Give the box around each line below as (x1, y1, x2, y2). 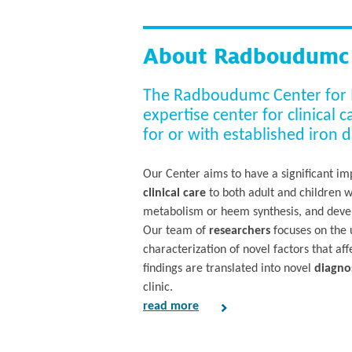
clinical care (143, 187, 206, 200)
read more (143, 300, 199, 313)
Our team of (143, 225, 206, 237)
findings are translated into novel (143, 262, 314, 275)
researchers (206, 225, 270, 237)
